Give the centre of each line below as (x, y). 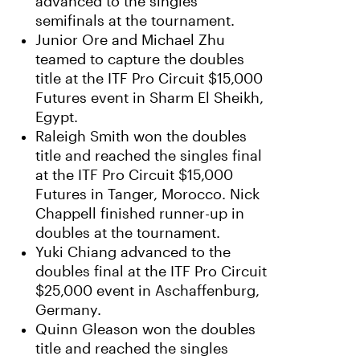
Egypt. (57, 117)
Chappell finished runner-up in (140, 214)
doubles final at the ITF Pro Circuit (151, 272)
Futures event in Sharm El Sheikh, (149, 98)
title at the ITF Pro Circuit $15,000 (149, 79)
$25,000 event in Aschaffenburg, (147, 291)
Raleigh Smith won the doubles (141, 137)
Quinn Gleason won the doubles (145, 329)
